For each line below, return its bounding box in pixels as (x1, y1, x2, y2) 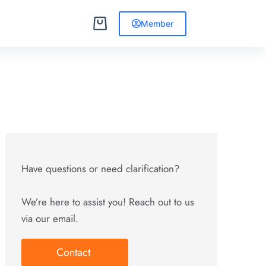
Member (140, 18, 173, 28)
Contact (56, 245, 93, 260)
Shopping (85, 23, 122, 33)
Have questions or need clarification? (21, 161, 179, 176)
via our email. (21, 211, 78, 226)
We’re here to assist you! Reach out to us (21, 195, 194, 209)
